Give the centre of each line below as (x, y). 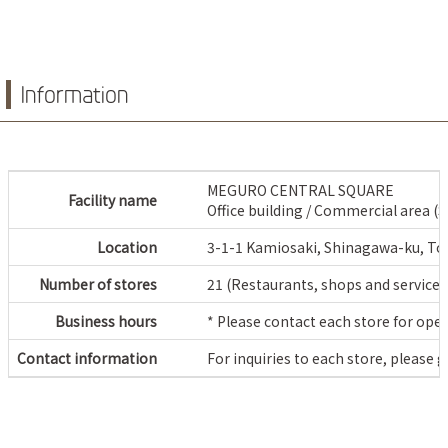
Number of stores (98, 283)
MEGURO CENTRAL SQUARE (300, 189)
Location (127, 246)
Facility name (112, 199)
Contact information (87, 357)
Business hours (106, 320)
